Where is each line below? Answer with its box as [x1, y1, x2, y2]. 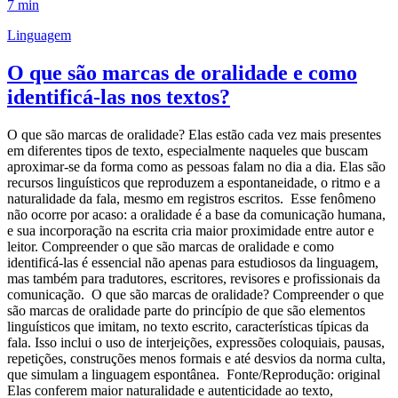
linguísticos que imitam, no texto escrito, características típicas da [7, 319, 369, 335]
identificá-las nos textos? [7, 85, 230, 109]
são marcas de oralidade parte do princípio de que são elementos [7, 303, 365, 319]
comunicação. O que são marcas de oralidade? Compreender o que [7, 287, 384, 303]
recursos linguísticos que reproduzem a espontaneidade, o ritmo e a [7, 175, 380, 191]
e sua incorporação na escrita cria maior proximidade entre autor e [7, 223, 374, 239]
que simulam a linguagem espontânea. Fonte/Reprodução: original [7, 367, 380, 383]
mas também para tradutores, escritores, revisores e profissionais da [7, 271, 380, 287]
